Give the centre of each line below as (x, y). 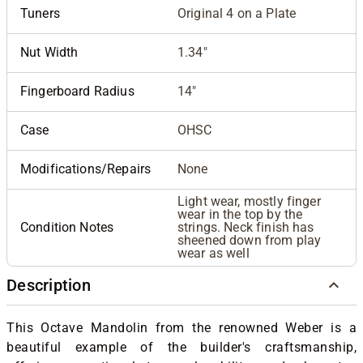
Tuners (40, 13)
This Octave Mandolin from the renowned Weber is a (181, 327)
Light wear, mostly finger (249, 201)
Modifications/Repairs (86, 169)
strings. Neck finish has (246, 227)
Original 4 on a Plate (237, 13)
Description (49, 286)
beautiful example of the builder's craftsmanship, (181, 347)
